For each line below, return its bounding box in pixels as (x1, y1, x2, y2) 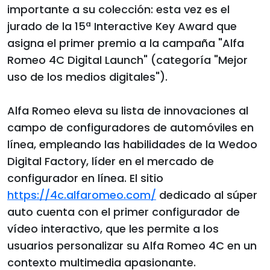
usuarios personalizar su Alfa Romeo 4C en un (7, 237, 257, 253)
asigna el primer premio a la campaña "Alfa (7, 35, 244, 51)
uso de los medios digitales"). (7, 69, 168, 84)
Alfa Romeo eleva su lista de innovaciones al (7, 102, 248, 118)
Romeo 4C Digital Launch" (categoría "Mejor (7, 52, 248, 67)
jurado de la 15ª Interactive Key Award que (7, 18, 237, 34)
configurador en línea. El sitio (7, 170, 163, 186)
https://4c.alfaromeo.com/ (7, 187, 156, 202)
